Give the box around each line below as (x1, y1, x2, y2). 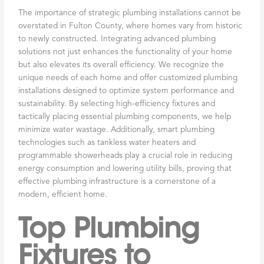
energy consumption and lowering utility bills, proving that (18, 164, 232, 173)
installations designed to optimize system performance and (18, 87, 235, 95)
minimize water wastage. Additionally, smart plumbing (18, 126, 215, 134)
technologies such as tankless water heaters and (18, 138, 196, 147)
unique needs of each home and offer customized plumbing (18, 74, 238, 82)
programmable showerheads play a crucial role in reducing (18, 151, 233, 160)
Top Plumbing (18, 210, 200, 245)
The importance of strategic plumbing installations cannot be (18, 9, 242, 17)
